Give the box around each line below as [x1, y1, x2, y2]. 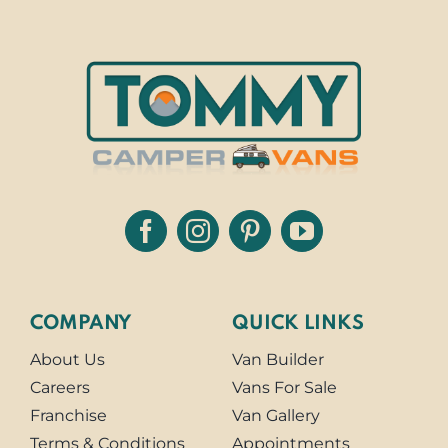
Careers [29, 378, 90, 398]
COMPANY [29, 314, 131, 335]
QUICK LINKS [231, 314, 364, 335]
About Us [29, 350, 105, 370]
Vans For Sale [231, 378, 337, 398]
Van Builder [231, 350, 324, 370]
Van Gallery [231, 406, 320, 426]
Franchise [29, 406, 107, 426]
